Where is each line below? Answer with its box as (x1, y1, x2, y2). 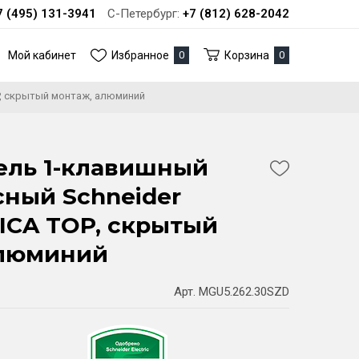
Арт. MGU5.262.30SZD (174, 284, 289, 300)
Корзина (224, 49, 269, 63)
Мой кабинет (8, 49, 76, 63)
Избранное (111, 49, 169, 63)
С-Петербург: (107, 6, 179, 21)
